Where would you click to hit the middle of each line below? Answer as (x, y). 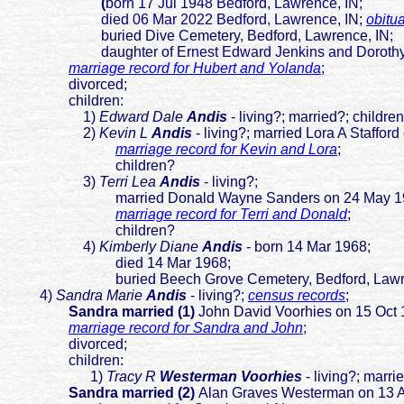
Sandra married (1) (132, 312)
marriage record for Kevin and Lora (226, 150)
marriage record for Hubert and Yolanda (195, 69)
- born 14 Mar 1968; (308, 247)
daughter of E (97, 52)
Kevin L (124, 133)
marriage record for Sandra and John (186, 328)
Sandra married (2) (133, 393)
